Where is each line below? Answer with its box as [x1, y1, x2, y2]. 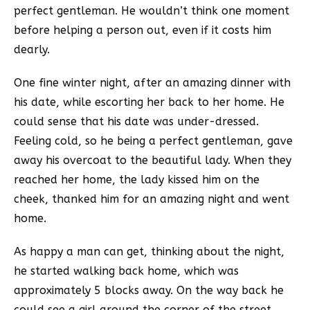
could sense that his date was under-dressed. [14, 115, 259, 129]
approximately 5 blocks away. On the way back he [14, 284, 284, 298]
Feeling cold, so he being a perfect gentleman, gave [14, 134, 293, 148]
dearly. [14, 43, 50, 57]
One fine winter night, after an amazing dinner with [14, 76, 291, 90]
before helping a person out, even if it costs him [14, 24, 271, 37]
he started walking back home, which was [14, 264, 239, 278]
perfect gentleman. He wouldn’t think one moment [14, 4, 289, 18]
